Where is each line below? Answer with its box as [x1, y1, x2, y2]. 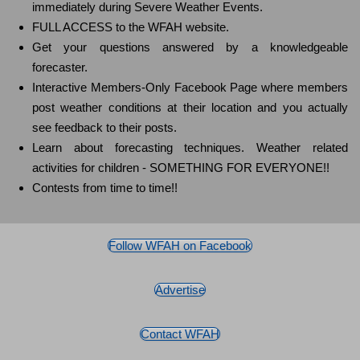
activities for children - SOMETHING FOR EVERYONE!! [32, 161, 329, 175]
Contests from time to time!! [32, 181, 178, 195]
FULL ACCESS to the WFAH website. [32, 20, 229, 35]
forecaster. [32, 60, 88, 75]
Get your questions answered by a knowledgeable [32, 40, 348, 55]
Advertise [155, 283, 205, 297]
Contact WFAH [141, 327, 219, 342]
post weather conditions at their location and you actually [32, 100, 348, 115]
